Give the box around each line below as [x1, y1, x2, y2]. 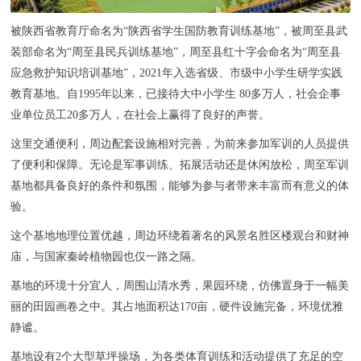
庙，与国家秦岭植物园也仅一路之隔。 [10, 251, 203, 263]
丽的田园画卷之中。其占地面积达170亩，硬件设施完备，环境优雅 [10, 301, 344, 313]
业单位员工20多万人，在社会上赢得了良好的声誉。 [10, 109, 271, 122]
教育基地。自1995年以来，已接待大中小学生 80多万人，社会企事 [10, 88, 342, 101]
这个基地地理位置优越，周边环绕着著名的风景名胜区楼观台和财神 [10, 230, 350, 243]
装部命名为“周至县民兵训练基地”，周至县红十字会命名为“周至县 [10, 46, 342, 59]
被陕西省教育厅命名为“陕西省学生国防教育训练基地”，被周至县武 [10, 25, 348, 38]
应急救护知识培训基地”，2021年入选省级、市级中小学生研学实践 [10, 67, 343, 80]
